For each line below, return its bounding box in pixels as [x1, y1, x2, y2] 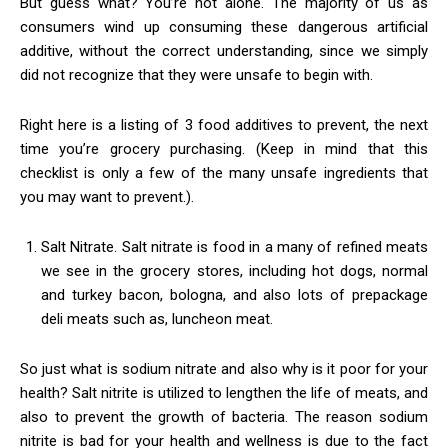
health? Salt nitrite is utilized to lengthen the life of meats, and [20, 383, 428, 402]
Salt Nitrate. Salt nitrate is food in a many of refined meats [41, 237, 428, 256]
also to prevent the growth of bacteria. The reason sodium [20, 407, 428, 426]
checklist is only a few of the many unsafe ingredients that [20, 163, 428, 182]
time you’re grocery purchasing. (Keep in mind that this [20, 139, 428, 158]
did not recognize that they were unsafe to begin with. [20, 65, 373, 84]
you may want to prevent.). [20, 187, 194, 206]
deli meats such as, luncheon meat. [41, 309, 273, 328]
